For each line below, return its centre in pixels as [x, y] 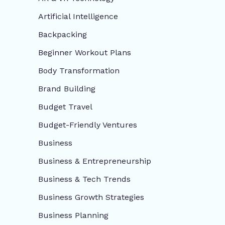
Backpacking [63, 34]
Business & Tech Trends [84, 179]
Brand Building [67, 88]
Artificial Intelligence [78, 16]
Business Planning [73, 215]
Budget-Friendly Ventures [88, 125]
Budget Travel [65, 106]
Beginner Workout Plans [85, 52]
